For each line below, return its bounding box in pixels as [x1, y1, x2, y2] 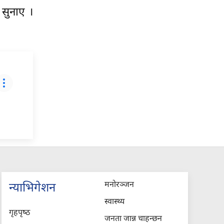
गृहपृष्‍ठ [8, 207, 30, 218]
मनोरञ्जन [104, 179, 134, 190]
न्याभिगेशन [8, 180, 55, 196]
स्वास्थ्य [104, 196, 125, 207]
